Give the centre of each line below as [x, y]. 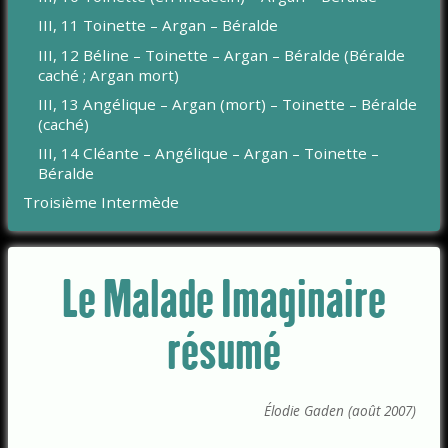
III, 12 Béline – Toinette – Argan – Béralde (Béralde [222, 54]
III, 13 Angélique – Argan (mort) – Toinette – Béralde [228, 103]
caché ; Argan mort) [109, 74]
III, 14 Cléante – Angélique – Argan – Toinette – [209, 152]
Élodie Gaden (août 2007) [340, 410]
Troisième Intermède [101, 201]
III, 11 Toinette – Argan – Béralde [158, 25]
